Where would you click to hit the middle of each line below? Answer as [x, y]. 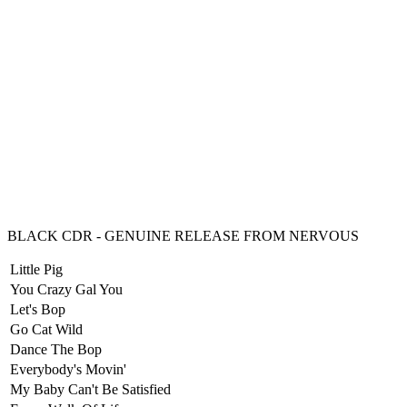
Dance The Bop [56, 350]
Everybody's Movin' [68, 370]
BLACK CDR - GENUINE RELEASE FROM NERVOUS [183, 236]
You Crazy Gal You [66, 290]
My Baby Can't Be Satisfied [90, 390]
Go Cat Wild [46, 330]
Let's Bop [38, 310]
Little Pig [36, 270]
